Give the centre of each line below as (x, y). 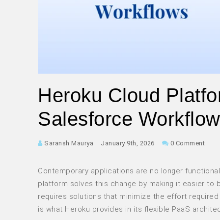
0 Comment (187, 143)
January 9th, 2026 (128, 143)
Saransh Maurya (68, 143)
